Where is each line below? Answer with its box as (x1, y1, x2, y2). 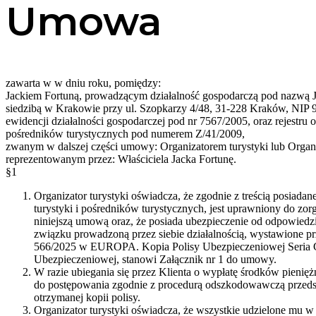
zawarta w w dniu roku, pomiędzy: (6, 76, 161, 89)
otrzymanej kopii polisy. (34, 291, 140, 303)
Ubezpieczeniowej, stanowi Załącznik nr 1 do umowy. (34, 253, 276, 265)
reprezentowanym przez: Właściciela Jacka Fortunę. (6, 152, 236, 165)
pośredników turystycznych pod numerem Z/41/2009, (6, 127, 245, 140)
